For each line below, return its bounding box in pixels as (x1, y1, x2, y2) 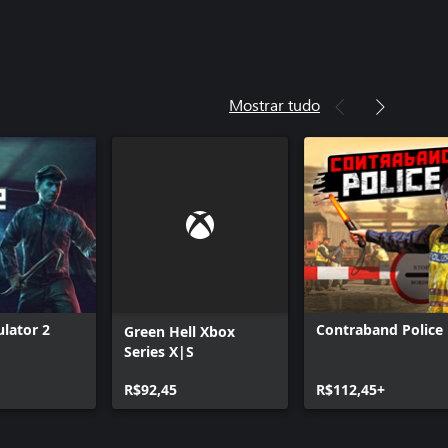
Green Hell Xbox (124, 322, 235, 341)
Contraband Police (316, 320, 443, 339)
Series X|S (124, 342, 194, 361)
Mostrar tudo (229, 94, 320, 115)
